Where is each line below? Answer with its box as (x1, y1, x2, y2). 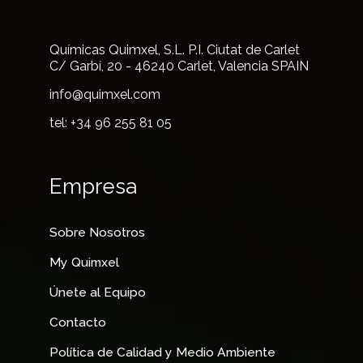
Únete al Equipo (49, 284, 147, 300)
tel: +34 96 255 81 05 (49, 114, 173, 130)
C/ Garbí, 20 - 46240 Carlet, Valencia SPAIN (49, 58, 310, 74)
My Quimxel (49, 254, 120, 270)
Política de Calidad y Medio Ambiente (49, 344, 276, 360)
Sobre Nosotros (49, 224, 146, 240)
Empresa (49, 173, 138, 199)
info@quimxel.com (49, 86, 161, 102)
